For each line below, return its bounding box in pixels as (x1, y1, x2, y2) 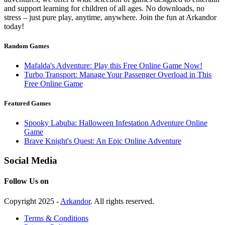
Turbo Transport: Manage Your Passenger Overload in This (24, 70, 211, 79)
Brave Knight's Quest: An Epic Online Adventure (24, 137, 181, 146)
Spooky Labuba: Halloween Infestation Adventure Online (24, 119, 207, 128)
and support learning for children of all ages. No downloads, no (4, 4, 204, 13)
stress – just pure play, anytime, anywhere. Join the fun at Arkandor (4, 13, 216, 22)
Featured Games (4, 99, 51, 107)
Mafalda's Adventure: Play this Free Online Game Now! (24, 61, 202, 70)
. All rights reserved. (90, 196, 154, 205)
